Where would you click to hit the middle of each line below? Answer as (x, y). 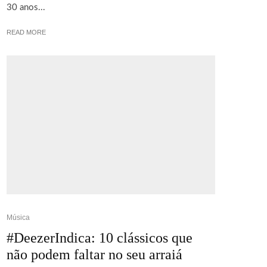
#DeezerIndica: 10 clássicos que (100, 238)
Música (18, 218)
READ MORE (26, 32)
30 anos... (26, 7)
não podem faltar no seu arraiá (94, 255)
